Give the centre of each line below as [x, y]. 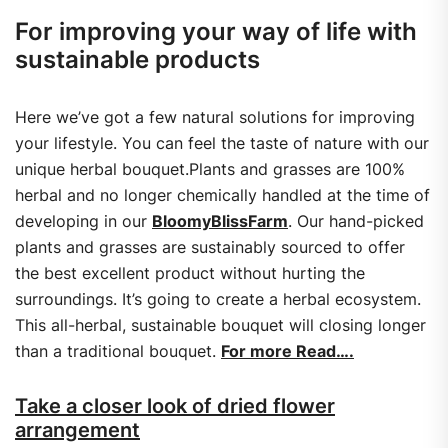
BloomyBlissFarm [220, 221]
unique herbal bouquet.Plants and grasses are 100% [210, 169]
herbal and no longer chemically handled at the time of [222, 195]
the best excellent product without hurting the [190, 273]
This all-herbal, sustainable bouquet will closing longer [220, 325]
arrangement [77, 430]
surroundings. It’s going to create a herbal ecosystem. [218, 299]
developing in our [83, 221]
